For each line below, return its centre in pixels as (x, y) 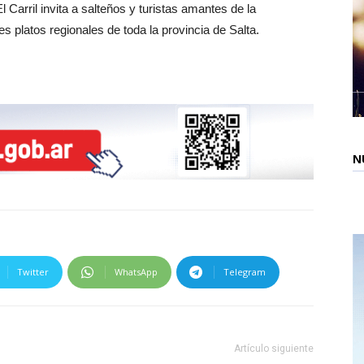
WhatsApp (136, 272)
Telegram (245, 272)
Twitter (33, 272)
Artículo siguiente (274, 349)
